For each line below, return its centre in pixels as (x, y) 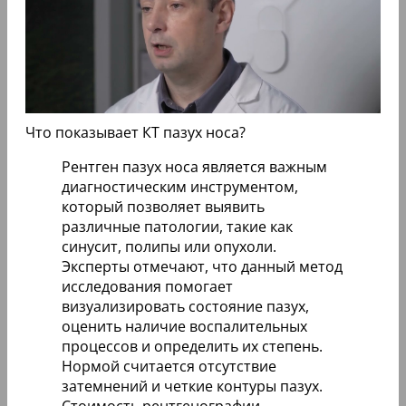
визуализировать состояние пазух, (185, 306)
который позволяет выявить (163, 207)
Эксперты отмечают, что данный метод (202, 266)
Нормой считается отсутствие (169, 366)
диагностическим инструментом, (180, 187)
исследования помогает (147, 286)
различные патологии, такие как (177, 227)
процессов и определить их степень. (192, 346)
